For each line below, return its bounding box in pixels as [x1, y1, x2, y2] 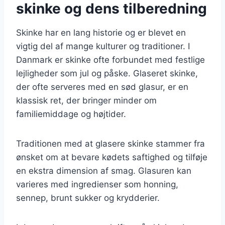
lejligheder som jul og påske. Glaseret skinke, [16, 68, 198, 78]
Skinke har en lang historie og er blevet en [16, 27, 186, 38]
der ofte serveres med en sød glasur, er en [16, 81, 188, 92]
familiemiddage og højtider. [16, 108, 126, 119]
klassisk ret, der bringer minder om [16, 95, 157, 105]
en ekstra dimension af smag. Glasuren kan [16, 165, 191, 176]
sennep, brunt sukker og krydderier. [16, 192, 160, 203]
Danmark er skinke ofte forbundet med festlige [16, 54, 205, 65]
